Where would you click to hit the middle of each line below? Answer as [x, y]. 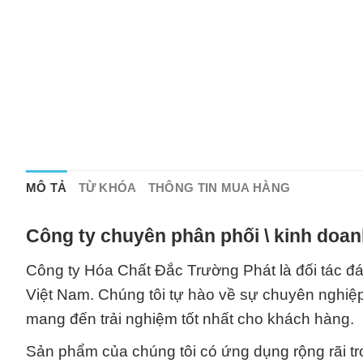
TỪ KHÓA [107, 187]
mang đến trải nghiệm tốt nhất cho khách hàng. [190, 318]
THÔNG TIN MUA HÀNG [219, 187]
